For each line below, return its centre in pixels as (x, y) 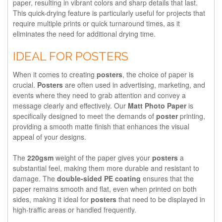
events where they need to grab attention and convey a (99, 95)
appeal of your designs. (50, 137)
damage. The (35, 178)
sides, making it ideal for (52, 199)
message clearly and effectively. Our (70, 105)
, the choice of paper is (158, 74)
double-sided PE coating (99, 178)
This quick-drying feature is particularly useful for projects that (109, 13)
